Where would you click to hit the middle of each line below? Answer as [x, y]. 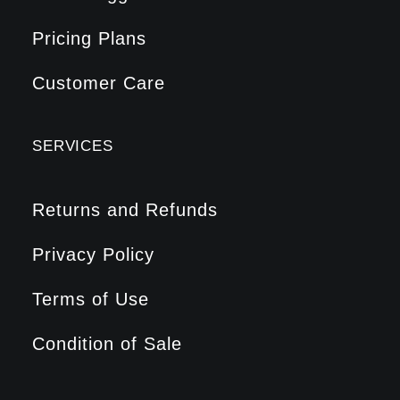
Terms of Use [91, 299]
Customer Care [99, 83]
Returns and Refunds [125, 210]
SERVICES [73, 146]
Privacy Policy [93, 254]
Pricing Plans [89, 38]
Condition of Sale [107, 344]
